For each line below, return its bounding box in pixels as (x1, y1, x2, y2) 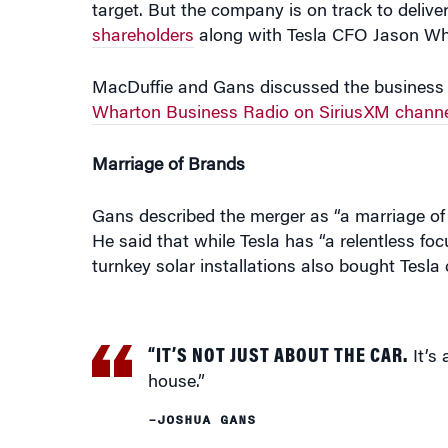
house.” (147, 357, 205, 375)
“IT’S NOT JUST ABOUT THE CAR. (147, 330, 408, 350)
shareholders (91, 11, 194, 29)
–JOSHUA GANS (147, 393, 256, 413)
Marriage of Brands (91, 140, 245, 158)
